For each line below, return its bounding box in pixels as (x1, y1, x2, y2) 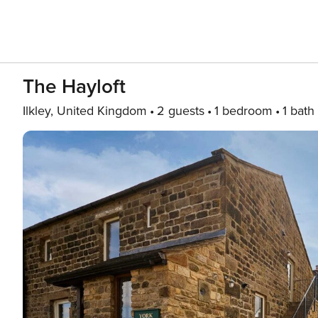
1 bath (283, 103, 314, 119)
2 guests (157, 103, 204, 119)
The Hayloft (23, 75, 126, 99)
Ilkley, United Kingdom (23, 103, 147, 119)
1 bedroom (214, 103, 273, 119)
